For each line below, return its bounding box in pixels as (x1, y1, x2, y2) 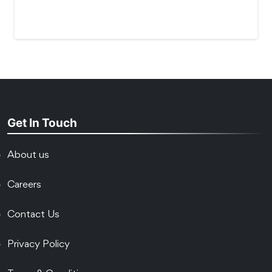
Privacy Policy (7, 240, 70, 250)
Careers (7, 181, 41, 191)
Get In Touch (7, 116, 77, 131)
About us (7, 151, 49, 161)
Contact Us (7, 211, 59, 220)
